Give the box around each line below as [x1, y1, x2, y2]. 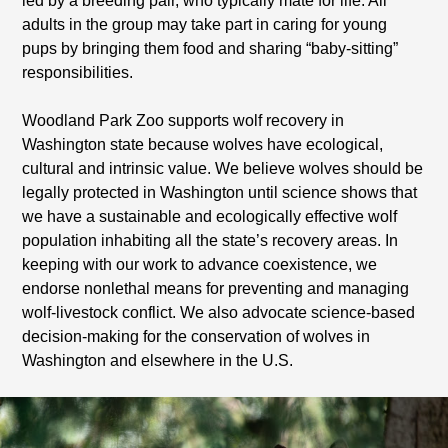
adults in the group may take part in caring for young [22, 15, 388, 33]
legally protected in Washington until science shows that [22, 183, 418, 201]
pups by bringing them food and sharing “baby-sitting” [22, 39, 399, 57]
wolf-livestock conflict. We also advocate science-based [22, 303, 416, 321]
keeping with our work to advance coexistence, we [22, 255, 378, 273]
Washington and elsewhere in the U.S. [22, 351, 294, 369]
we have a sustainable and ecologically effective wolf [22, 207, 398, 225]
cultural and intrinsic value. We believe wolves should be [22, 159, 424, 177]
